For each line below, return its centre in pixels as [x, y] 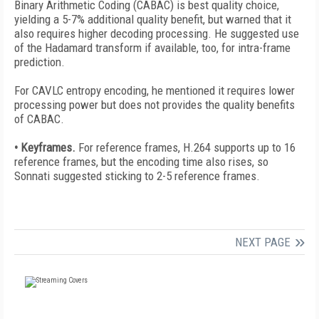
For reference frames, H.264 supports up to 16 [187, 147]
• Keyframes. [46, 147]
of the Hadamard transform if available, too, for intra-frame [152, 48]
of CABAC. [39, 119]
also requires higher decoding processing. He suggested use [157, 33]
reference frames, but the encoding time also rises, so [141, 162]
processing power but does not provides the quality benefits [155, 105]
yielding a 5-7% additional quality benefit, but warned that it [153, 19]
